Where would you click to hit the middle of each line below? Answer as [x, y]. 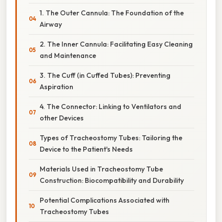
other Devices [62, 118]
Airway [51, 24]
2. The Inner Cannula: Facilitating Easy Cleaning [116, 44]
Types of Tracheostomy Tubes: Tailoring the [111, 138]
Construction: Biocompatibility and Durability [112, 180]
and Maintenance [68, 55]
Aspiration [56, 86]
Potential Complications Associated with [105, 200]
